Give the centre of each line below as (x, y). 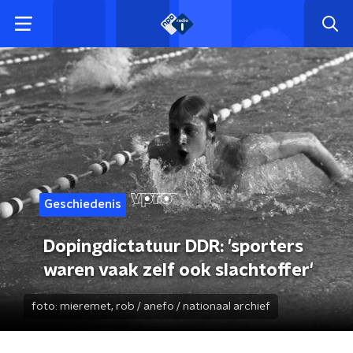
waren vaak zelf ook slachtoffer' (178, 270)
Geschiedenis (83, 204)
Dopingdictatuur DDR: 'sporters (173, 247)
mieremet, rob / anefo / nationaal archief (165, 307)
